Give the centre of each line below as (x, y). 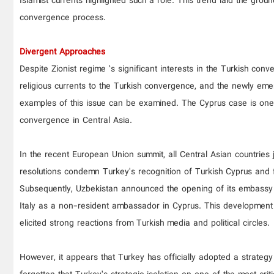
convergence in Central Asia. (76, 120)
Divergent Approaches (62, 52)
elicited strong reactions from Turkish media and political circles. (145, 223)
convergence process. (63, 18)
